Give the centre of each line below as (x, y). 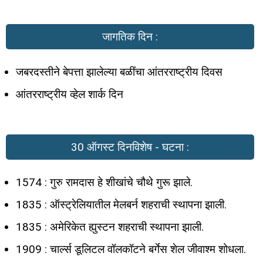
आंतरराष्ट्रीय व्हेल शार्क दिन (70, 95)
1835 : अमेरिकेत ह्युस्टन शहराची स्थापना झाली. (110, 227)
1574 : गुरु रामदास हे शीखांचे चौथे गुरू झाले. (104, 182)
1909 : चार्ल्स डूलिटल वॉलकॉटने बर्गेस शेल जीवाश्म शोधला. (131, 249)
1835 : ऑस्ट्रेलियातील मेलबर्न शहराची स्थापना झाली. (121, 204)
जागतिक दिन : (130, 37)
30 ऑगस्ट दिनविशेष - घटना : (130, 147)
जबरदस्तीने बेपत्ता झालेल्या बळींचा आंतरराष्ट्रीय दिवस (119, 72)
